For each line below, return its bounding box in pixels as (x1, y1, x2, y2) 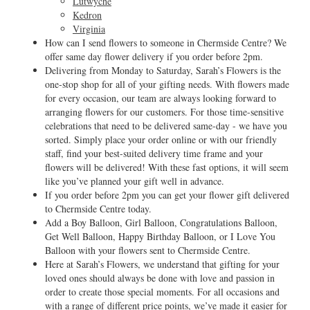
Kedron (73, 8, 102, 21)
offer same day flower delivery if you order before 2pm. (45, 50, 263, 63)
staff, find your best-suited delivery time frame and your (45, 147, 263, 160)
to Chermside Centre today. (45, 202, 152, 215)
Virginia (73, 22, 105, 35)
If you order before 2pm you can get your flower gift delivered (45, 188, 289, 201)
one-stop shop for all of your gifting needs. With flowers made (45, 77, 289, 91)
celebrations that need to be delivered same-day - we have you (45, 119, 287, 132)
